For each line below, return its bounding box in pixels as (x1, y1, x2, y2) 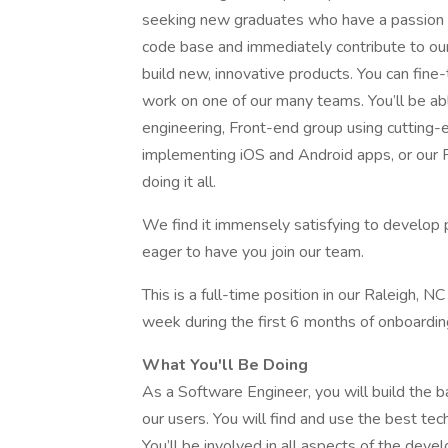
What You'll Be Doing (142, 354, 308, 376)
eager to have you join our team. (142, 241, 364, 263)
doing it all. (142, 171, 216, 193)
